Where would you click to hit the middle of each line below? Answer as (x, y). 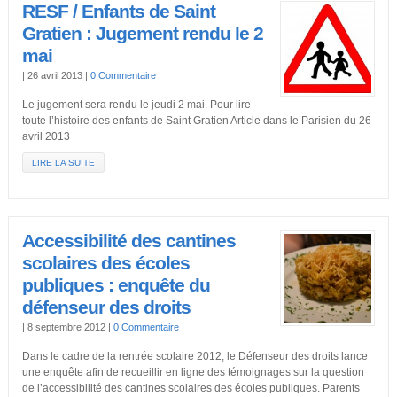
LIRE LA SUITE (63, 163)
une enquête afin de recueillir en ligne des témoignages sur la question (193, 372)
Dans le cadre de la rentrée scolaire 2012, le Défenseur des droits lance (195, 356)
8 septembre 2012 (67, 327)
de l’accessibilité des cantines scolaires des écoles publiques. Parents (191, 388)
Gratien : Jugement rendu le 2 (142, 34)
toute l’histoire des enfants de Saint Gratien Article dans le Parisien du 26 (196, 121)
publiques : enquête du (116, 285)
